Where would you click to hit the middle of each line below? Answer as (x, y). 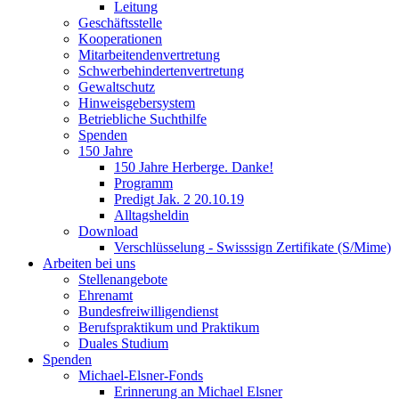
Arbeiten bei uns (89, 263)
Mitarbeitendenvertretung (149, 55)
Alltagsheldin (151, 215)
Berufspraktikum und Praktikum (169, 327)
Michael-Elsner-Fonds (141, 375)
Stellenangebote (123, 279)
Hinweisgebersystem (137, 103)
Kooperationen (120, 39)
